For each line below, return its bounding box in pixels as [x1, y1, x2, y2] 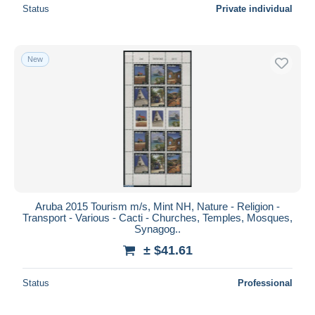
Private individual [216, 3, 292, 14]
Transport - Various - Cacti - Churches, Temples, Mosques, [22, 211, 292, 224]
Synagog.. [134, 222, 181, 235]
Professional [238, 277, 292, 288]
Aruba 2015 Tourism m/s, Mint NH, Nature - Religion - [35, 200, 280, 212]
